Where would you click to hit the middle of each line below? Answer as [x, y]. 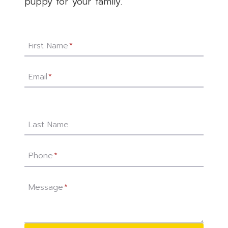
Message [46, 187]
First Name [48, 46]
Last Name [49, 124]
